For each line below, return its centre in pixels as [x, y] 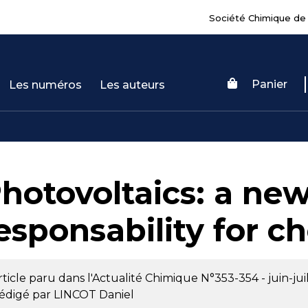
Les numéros [46, 85]
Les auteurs [133, 85]
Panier [269, 84]
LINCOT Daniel [93, 295]
